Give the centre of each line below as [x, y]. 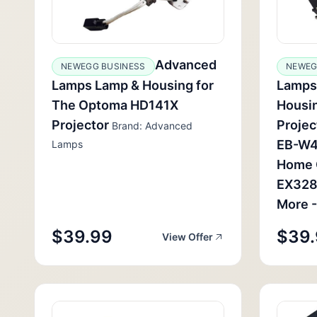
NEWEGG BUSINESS [103, 66]
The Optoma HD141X [115, 105]
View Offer [188, 237]
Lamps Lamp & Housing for [133, 85]
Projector [80, 125]
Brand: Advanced [151, 126]
